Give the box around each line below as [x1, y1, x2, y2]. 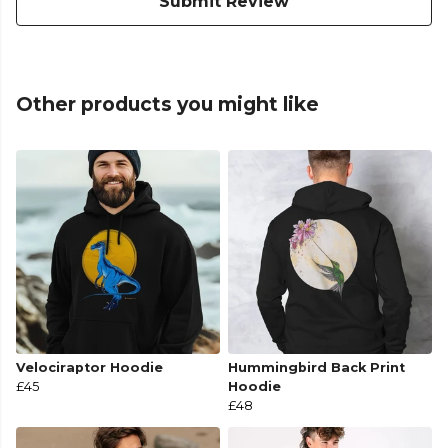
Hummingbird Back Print [228, 360, 405, 376]
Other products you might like [16, 92, 319, 117]
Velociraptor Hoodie [16, 360, 163, 376]
